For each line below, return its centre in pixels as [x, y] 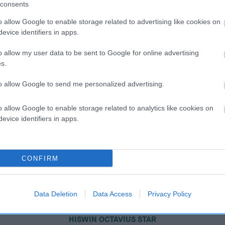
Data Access [112, 194]
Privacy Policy [169, 194]
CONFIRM [40, 158]
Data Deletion [55, 194]
